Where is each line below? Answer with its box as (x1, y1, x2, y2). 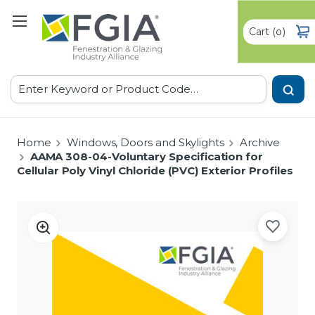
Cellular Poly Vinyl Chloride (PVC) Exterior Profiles (17, 164, 293, 178)
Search (11, 77, 43, 89)
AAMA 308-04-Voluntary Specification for (30, 150, 263, 164)
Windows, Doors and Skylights (66, 136, 224, 150)
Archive (239, 136, 280, 150)
